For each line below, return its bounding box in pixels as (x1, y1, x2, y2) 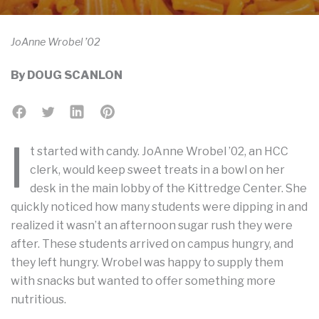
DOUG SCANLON (27, 68, 122, 82)
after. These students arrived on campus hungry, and (11, 236, 293, 251)
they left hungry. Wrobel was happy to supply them (11, 255, 283, 269)
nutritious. (11, 292, 68, 306)
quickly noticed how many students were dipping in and (11, 199, 308, 214)
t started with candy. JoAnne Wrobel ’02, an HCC (30, 144, 288, 158)
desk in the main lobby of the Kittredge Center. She (30, 181, 307, 195)
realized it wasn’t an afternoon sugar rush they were (11, 218, 293, 232)
